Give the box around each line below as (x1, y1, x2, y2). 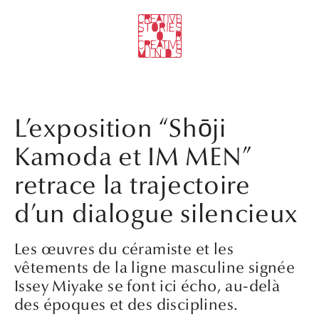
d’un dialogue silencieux (14, 198, 298, 229)
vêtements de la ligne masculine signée (14, 258, 296, 277)
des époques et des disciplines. (14, 295, 239, 314)
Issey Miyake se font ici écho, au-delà (14, 276, 281, 296)
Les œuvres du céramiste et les (14, 239, 234, 258)
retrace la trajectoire (14, 169, 251, 201)
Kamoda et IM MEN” (14, 141, 252, 172)
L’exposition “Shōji (14, 113, 226, 144)
